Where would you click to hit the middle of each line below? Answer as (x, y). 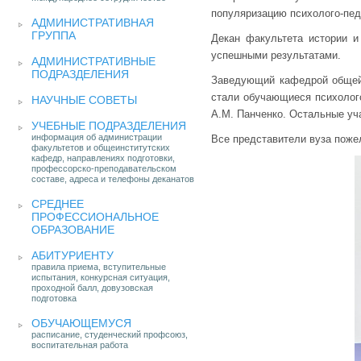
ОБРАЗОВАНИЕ (73, 230)
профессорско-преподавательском (104, 168)
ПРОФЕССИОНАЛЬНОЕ (95, 217)
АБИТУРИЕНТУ (73, 255)
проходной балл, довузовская (92, 288)
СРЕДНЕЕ (58, 204)
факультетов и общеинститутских (101, 147)
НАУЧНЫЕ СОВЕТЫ (84, 100)
